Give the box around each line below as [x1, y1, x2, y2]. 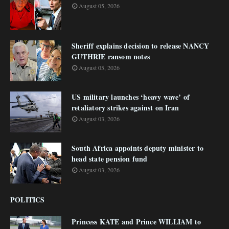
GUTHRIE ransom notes [72, 51, 150, 62]
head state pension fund [72, 153, 148, 164]
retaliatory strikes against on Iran [72, 102, 179, 113]
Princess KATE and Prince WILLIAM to [72, 216, 201, 227]
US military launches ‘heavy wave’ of [72, 91, 190, 102]
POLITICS [10, 194, 45, 205]
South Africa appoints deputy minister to [72, 143, 203, 153]
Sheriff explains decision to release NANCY [72, 40, 210, 51]
